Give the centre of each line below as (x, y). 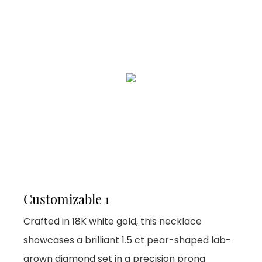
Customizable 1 (68, 199)
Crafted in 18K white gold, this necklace (113, 221)
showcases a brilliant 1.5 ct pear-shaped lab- (127, 240)
